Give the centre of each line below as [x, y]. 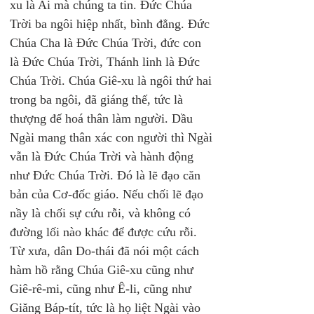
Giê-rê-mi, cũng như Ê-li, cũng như [102, 289]
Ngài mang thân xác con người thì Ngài [113, 137]
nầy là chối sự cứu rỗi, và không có [102, 213]
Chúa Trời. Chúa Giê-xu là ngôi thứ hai [112, 81]
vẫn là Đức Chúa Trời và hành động [103, 156]
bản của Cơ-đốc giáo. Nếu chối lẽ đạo [108, 194]
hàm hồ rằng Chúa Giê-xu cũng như [103, 270]
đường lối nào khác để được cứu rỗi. [103, 232]
